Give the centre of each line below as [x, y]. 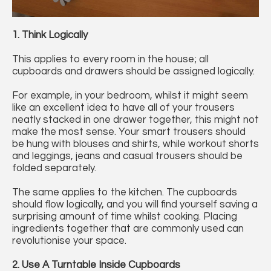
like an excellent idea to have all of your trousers [123, 108]
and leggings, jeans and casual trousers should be [127, 156]
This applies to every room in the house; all [110, 60]
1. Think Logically [50, 35]
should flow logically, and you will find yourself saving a [135, 205]
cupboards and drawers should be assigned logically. [133, 72]
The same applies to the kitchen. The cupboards [125, 193]
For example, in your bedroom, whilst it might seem [130, 96]
